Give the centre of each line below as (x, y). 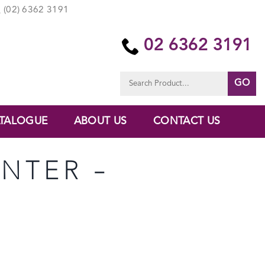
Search (131, 76)
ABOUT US (100, 121)
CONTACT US (187, 121)
